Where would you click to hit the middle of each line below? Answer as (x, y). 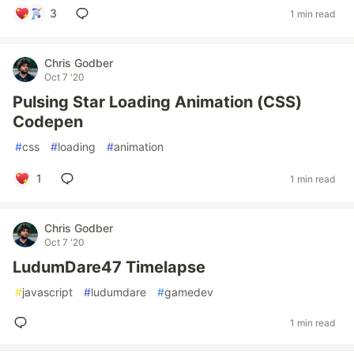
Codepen (48, 122)
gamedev (189, 292)
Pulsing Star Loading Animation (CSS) (157, 102)
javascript (47, 292)
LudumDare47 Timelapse (109, 267)
